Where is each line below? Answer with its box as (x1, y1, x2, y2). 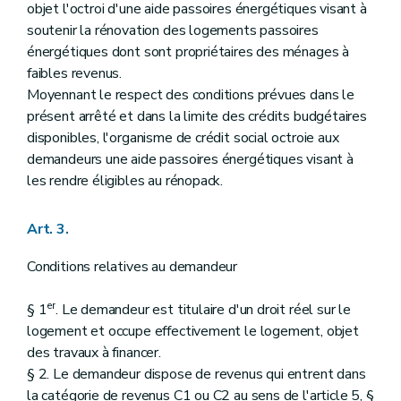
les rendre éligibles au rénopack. (27, 171, 224, 192)
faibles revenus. (27, 64, 123, 84)
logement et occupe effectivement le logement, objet (27, 321, 359, 342)
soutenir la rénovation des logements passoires (27, 21, 319, 41)
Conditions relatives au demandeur (27, 257, 238, 277)
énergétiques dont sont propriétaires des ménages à (27, 42, 350, 63)
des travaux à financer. (27, 343, 161, 363)
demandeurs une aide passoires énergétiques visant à (27, 149, 354, 170)
